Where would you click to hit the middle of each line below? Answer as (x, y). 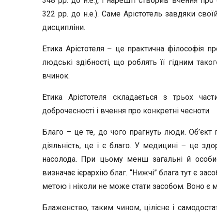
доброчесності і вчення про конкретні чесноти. (126, 111)
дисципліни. (64, 27)
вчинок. (56, 76)
